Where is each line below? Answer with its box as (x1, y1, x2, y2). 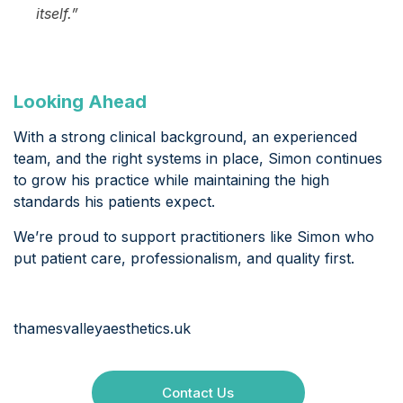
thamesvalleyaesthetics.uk (13, 319, 191, 338)
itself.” (36, 4, 78, 23)
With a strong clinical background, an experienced (13, 128, 357, 147)
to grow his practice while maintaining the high (13, 171, 329, 190)
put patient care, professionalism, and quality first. (13, 249, 354, 268)
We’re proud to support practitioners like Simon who (13, 228, 374, 246)
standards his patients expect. (13, 193, 215, 211)
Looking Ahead (13, 91, 147, 113)
